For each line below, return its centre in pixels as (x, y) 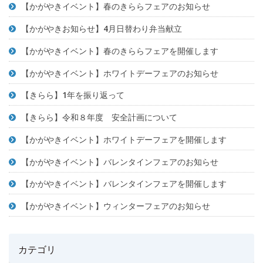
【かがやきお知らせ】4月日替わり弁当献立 (102, 29)
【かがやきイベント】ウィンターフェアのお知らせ (116, 206)
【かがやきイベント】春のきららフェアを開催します (120, 50)
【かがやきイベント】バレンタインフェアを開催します (124, 184)
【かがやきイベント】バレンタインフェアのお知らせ (120, 161)
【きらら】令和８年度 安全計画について (99, 117)
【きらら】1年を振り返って (73, 95)
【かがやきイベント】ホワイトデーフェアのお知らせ (120, 73)
